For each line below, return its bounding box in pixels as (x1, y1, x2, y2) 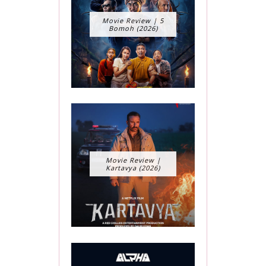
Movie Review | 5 (102, 16, 164, 26)
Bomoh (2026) (108, 24, 158, 33)
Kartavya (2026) (106, 163, 160, 172)
